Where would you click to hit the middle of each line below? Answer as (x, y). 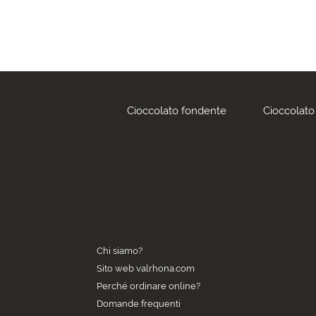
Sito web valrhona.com (146, 268)
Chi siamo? (120, 251)
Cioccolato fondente (176, 111)
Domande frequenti (139, 304)
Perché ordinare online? (148, 286)
